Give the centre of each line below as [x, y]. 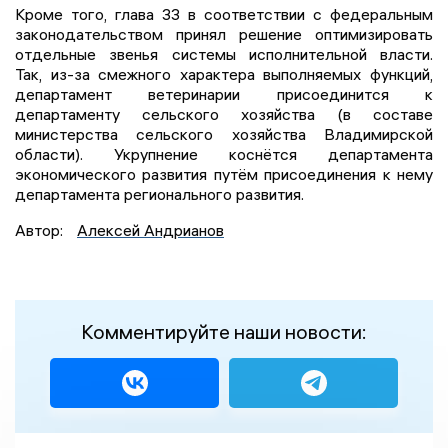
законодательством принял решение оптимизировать [224, 33]
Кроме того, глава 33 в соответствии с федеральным [224, 13]
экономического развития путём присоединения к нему [224, 173]
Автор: [41, 229]
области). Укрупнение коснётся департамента [224, 153]
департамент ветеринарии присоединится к [224, 93]
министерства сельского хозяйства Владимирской [224, 133]
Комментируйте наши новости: [224, 331]
